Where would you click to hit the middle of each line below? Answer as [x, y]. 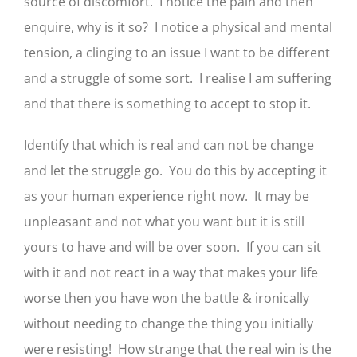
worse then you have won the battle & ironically [167, 298]
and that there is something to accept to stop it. [167, 103]
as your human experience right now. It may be [167, 196]
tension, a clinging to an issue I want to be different [177, 52]
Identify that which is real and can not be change [169, 145]
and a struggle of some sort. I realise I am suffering [178, 78]
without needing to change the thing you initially [169, 323]
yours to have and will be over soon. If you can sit [173, 247]
